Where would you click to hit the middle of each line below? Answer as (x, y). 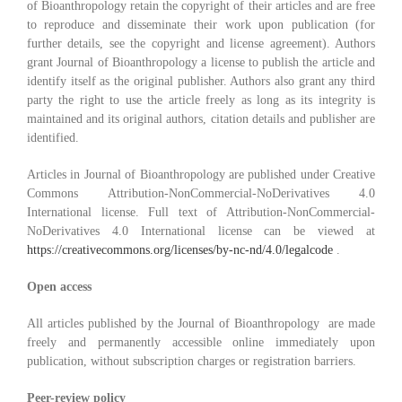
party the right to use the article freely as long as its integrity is (201, 100)
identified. (52, 138)
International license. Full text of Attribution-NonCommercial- (201, 213)
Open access (59, 287)
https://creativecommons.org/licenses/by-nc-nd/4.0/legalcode (179, 250)
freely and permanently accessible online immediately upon (201, 343)
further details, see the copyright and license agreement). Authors (201, 44)
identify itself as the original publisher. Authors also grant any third (201, 82)
